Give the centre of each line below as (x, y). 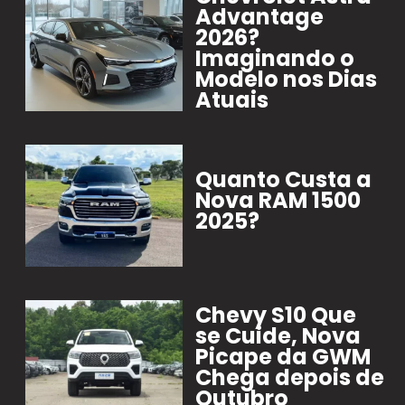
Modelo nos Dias (287, 80)
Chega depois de (290, 377)
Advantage (260, 17)
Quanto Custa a (284, 179)
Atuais (232, 100)
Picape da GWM (283, 356)
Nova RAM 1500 (278, 200)
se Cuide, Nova (278, 335)
